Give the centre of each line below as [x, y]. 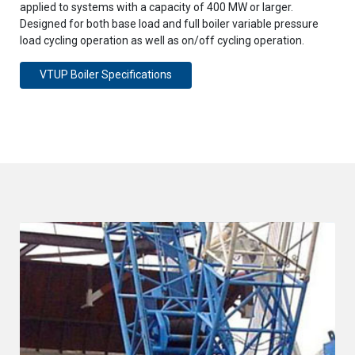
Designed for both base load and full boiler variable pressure [169, 24]
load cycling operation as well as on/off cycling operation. [162, 40]
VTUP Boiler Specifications [106, 75]
